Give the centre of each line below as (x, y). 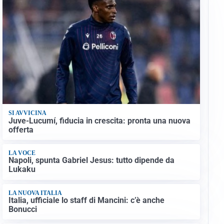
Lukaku (22, 169)
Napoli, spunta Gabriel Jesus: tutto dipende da (91, 160)
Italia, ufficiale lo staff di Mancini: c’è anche (86, 200)
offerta (21, 129)
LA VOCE (22, 153)
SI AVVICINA (27, 113)
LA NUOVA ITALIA (35, 193)
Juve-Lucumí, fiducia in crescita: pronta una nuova (99, 120)
